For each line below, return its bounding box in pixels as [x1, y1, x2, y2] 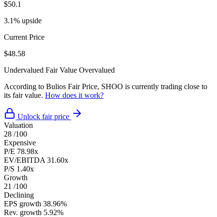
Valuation [4, 121, 33, 129]
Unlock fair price [17, 112, 69, 121]
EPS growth [4, 199, 41, 208]
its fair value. [4, 91, 45, 99]
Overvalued [79, 65, 115, 74]
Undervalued [4, 65, 44, 74]
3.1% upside [4, 16, 42, 25]
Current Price [4, 32, 45, 41]
